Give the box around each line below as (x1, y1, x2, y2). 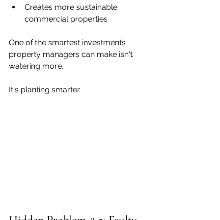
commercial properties (25, 14, 108, 24)
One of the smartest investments (9, 37, 128, 47)
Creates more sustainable (25, 2, 119, 12)
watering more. (9, 61, 63, 71)
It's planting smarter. (9, 84, 81, 94)
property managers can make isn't (9, 49, 135, 59)
